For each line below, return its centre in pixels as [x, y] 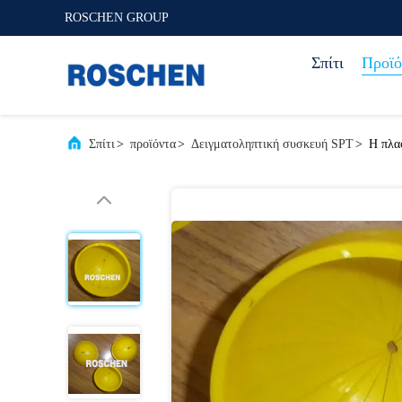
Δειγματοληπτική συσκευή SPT [272, 144]
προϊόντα [153, 144]
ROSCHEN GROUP [117, 17]
